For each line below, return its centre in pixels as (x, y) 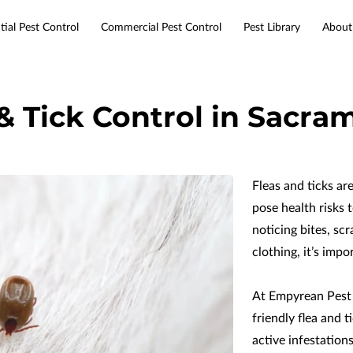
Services (55, 47)
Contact (274, 47)
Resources (208, 47)
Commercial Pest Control (161, 28)
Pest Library (271, 28)
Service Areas (129, 47)
